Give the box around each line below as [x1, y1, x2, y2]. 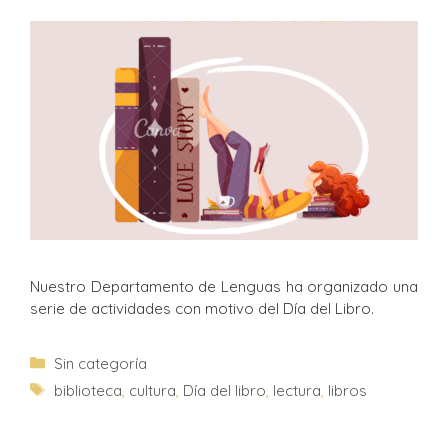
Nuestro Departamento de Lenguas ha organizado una [30, 276, 418, 296]
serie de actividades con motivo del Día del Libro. [30, 298, 374, 318]
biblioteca [54, 380, 122, 400]
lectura [273, 380, 321, 400]
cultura [129, 380, 176, 400]
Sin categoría [54, 353, 147, 373]
